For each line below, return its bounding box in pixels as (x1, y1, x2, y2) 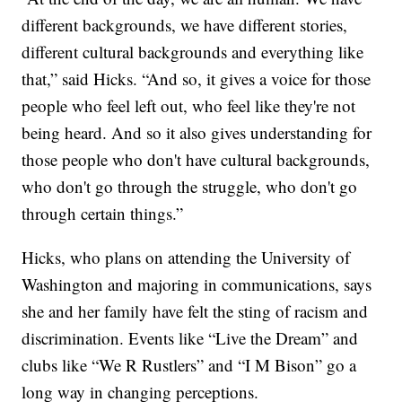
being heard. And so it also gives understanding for (22, 121, 372, 144)
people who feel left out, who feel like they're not (22, 94, 356, 118)
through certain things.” (22, 202, 184, 225)
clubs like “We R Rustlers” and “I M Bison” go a (22, 354, 357, 377)
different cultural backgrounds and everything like (22, 40, 364, 64)
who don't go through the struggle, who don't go (22, 175, 358, 198)
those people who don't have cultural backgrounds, (22, 148, 371, 171)
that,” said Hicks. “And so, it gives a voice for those (22, 67, 371, 91)
